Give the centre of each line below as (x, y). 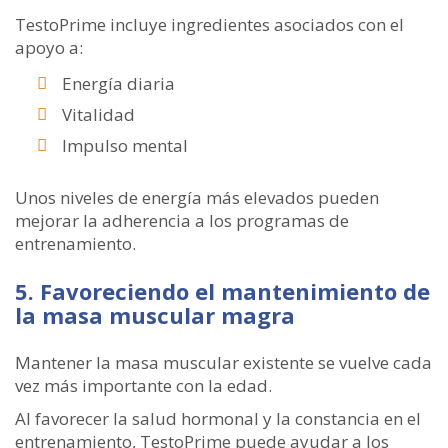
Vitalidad (98, 114)
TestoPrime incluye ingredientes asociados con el (209, 24)
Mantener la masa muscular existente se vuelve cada (223, 362)
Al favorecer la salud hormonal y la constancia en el (218, 418)
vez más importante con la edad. (143, 385)
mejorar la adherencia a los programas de (182, 220)
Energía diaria (118, 83)
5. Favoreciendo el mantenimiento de (222, 291)
